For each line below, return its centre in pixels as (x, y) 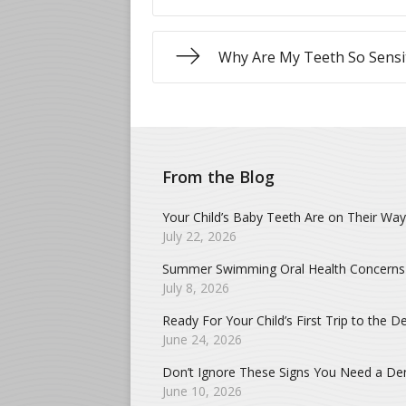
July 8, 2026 (196, 288)
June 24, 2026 (202, 339)
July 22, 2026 (199, 236)
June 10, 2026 (202, 391)
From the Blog (218, 177)
